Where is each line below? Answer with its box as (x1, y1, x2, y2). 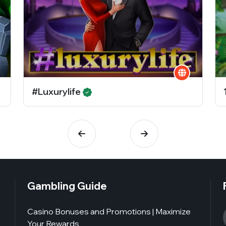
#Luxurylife (32, 85, 83, 97)
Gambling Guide (27, 179, 107, 192)
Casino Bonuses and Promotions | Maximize (27, 206, 191, 216)
